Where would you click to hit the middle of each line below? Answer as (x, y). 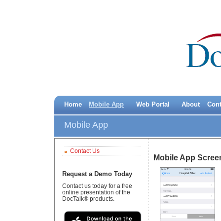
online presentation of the (96, 192)
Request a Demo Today (97, 174)
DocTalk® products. (88, 199)
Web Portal (153, 105)
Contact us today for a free (97, 186)
